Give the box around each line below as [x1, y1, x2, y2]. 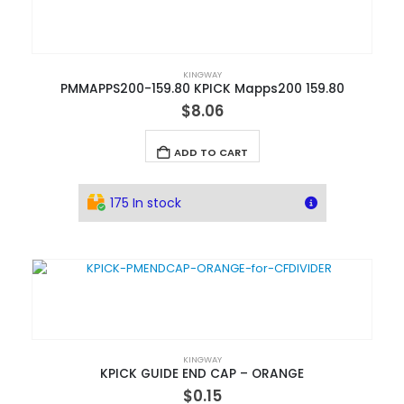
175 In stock [109, 193, 181, 212]
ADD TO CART [173, 144, 248, 160]
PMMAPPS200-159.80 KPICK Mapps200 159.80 [60, 79, 344, 97]
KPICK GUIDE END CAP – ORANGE [100, 365, 304, 383]
